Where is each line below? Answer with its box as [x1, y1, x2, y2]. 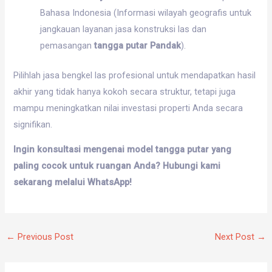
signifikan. [13, 118, 53, 130]
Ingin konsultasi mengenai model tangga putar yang [13, 144, 232, 155]
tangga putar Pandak [94, 39, 182, 51]
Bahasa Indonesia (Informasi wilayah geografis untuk [40, 7, 252, 18]
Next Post [215, 231, 257, 242]
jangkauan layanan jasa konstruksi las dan [40, 23, 207, 35]
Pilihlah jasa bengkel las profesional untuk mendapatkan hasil [13, 69, 256, 81]
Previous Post [15, 231, 73, 242]
